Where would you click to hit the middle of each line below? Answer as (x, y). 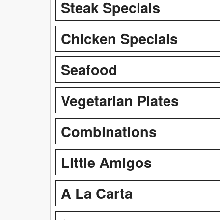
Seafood (89, 69)
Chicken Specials (119, 38)
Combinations (109, 131)
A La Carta (97, 193)
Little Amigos (106, 162)
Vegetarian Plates (120, 100)
